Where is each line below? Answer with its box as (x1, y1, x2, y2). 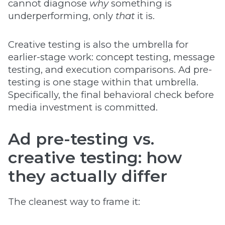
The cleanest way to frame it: (8, 196, 140, 207)
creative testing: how (8, 148, 182, 167)
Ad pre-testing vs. (8, 129, 154, 149)
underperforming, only (8, 10, 116, 22)
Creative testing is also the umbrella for (8, 39, 188, 50)
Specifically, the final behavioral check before (8, 89, 214, 100)
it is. (135, 10, 155, 22)
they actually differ (8, 166, 167, 186)
